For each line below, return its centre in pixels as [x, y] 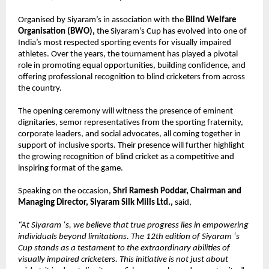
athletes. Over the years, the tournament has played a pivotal [128, 55]
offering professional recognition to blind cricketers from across [131, 77]
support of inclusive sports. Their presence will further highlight [131, 146]
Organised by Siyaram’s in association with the [102, 20]
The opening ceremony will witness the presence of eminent [125, 112]
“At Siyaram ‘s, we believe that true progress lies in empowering [133, 226]
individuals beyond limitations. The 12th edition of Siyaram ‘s [129, 237]
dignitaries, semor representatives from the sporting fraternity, [131, 123]
